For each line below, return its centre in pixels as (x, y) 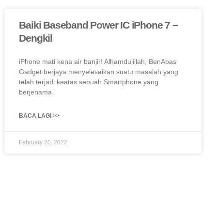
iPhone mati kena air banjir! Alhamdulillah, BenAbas (98, 62)
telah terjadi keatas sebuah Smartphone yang (89, 82)
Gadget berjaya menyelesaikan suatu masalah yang (99, 72)
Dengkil (36, 38)
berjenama (36, 92)
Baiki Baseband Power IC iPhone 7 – (98, 25)
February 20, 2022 (43, 143)
